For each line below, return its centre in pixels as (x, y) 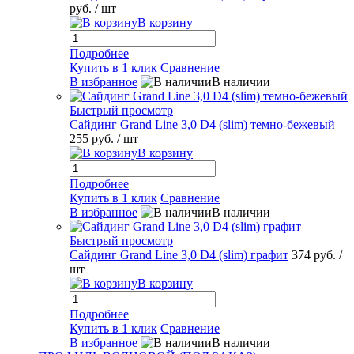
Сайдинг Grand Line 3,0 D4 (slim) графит (179, 255)
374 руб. (315, 255)
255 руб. (93, 139)
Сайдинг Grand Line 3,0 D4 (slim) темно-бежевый (202, 124)
